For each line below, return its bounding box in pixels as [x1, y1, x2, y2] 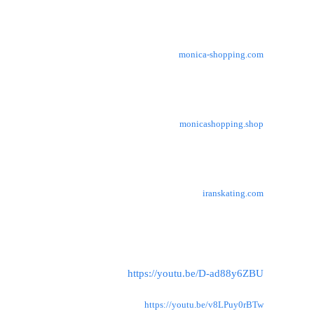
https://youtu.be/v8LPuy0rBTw [144, 299, 264, 310]
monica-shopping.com [179, 49, 264, 60]
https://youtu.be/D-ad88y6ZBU [128, 267, 264, 279]
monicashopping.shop [179, 118, 264, 130]
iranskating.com [203, 188, 264, 199]
